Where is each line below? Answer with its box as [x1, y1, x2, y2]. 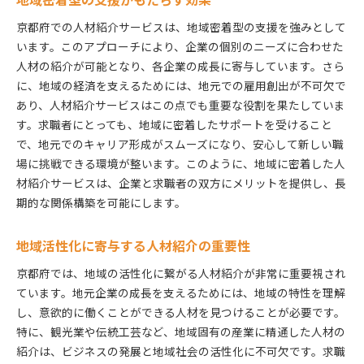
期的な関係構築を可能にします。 [16, 193, 186, 210]
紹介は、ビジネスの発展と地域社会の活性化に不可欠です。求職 [16, 342, 345, 359]
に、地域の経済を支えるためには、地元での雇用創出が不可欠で [16, 76, 346, 93]
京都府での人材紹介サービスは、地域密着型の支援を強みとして [16, 18, 346, 35]
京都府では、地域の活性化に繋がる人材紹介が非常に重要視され [16, 264, 346, 281]
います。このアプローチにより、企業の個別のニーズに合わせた [16, 37, 344, 54]
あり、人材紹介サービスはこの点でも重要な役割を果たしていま [16, 96, 345, 113]
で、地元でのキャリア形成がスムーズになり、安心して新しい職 [16, 135, 344, 152]
